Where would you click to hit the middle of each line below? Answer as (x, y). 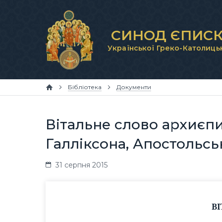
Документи (134, 87)
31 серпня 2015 (82, 165)
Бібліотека (85, 87)
